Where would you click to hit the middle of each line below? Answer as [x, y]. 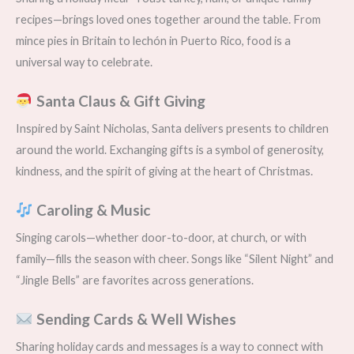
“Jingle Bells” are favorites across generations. [135, 281]
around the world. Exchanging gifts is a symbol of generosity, [170, 150]
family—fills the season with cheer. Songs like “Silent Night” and [175, 259]
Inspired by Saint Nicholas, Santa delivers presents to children [172, 129]
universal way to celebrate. [84, 62]
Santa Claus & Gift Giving [119, 101]
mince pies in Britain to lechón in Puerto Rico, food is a [153, 41]
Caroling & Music [91, 210]
